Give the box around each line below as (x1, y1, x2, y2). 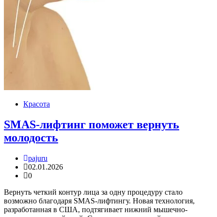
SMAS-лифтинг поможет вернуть (4, 118, 179, 131)
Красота (23, 100, 50, 108)
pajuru (28, 154, 47, 163)
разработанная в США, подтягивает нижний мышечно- (4, 205, 187, 214)
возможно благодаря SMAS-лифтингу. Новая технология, (4, 197, 195, 205)
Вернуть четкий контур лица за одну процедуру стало (4, 188, 183, 197)
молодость (4, 131, 58, 144)
